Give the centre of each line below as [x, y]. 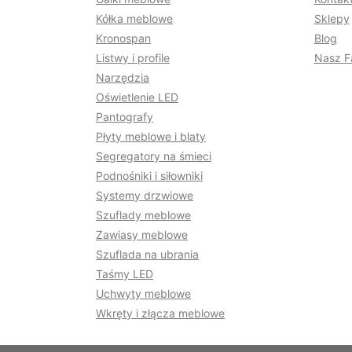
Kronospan [123, 38]
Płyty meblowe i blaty [151, 137]
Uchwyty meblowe [143, 294]
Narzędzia [123, 78]
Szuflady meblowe [143, 215]
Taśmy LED [125, 274]
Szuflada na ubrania [147, 255]
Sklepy [332, 19]
